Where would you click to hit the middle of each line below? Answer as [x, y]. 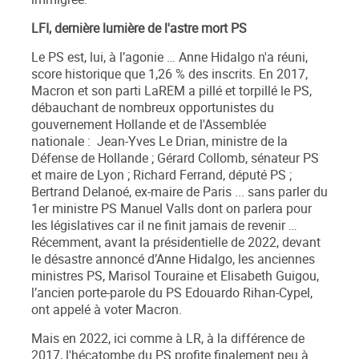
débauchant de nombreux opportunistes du [153, 108]
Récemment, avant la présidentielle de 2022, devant [176, 243]
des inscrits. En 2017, [246, 75]
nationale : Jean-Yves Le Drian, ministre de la [159, 142]
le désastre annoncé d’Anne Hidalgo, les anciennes [173, 260]
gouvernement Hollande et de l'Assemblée [149, 125]
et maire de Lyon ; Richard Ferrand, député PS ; [161, 175]
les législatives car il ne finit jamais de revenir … [164, 226]
